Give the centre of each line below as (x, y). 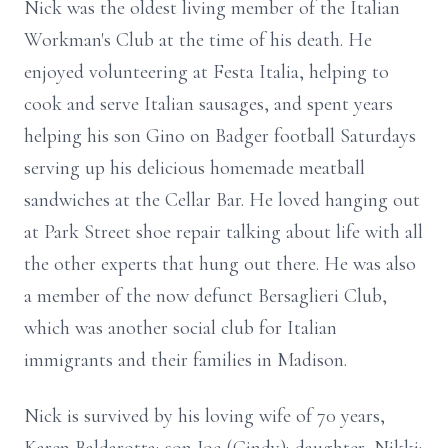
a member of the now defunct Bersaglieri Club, (205, 296)
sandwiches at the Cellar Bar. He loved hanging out (222, 200)
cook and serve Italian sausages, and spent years (208, 104)
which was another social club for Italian (180, 328)
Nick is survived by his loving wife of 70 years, (204, 416)
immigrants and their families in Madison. (185, 360)
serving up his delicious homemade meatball (194, 168)
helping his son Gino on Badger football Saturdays (220, 136)
